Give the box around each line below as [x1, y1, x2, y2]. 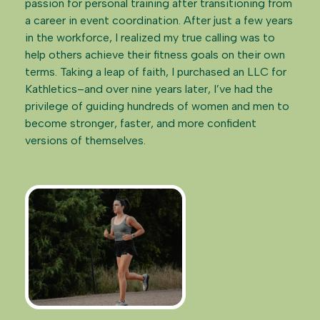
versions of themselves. [25, 134, 146, 147]
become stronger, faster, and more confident [25, 116, 256, 130]
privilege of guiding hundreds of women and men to [25, 99, 289, 113]
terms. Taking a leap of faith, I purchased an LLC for [25, 65, 286, 79]
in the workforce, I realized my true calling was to [25, 31, 275, 44]
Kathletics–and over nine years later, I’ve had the [25, 82, 273, 96]
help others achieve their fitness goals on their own [25, 48, 285, 61]
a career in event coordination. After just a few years [25, 14, 293, 27]
